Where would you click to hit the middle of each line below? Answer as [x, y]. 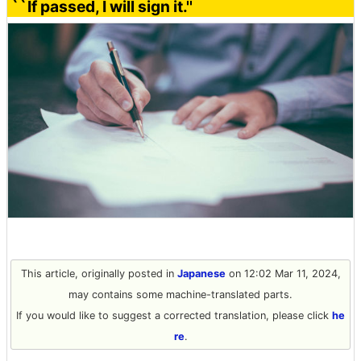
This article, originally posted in [99, 273]
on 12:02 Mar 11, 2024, [283, 273]
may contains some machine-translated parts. [180, 294]
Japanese [201, 273]
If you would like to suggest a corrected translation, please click [174, 315]
